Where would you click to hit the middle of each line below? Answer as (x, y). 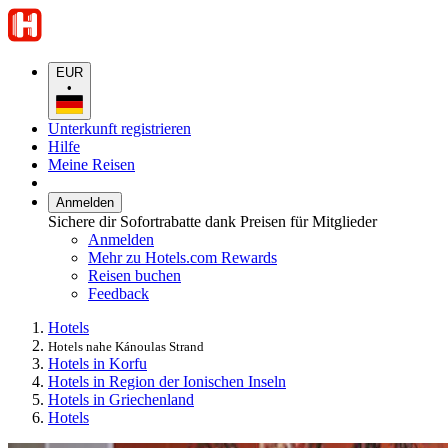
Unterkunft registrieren (119, 128)
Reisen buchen (134, 275)
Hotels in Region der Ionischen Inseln (167, 381)
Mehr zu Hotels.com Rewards (182, 257)
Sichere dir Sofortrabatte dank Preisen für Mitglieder (212, 221)
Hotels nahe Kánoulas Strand (126, 346)
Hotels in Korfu (97, 363)
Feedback (118, 293)
